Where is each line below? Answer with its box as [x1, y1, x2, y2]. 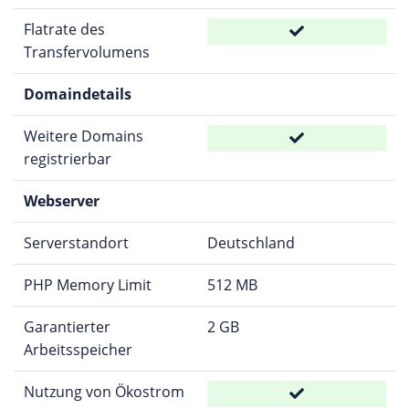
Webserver [23, 190, 100, 211]
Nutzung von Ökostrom [23, 381, 184, 402]
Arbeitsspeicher [23, 339, 132, 360]
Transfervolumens [23, 41, 150, 62]
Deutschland [206, 232, 295, 253]
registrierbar [23, 148, 111, 169]
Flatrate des [23, 18, 105, 39]
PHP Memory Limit [23, 274, 152, 295]
